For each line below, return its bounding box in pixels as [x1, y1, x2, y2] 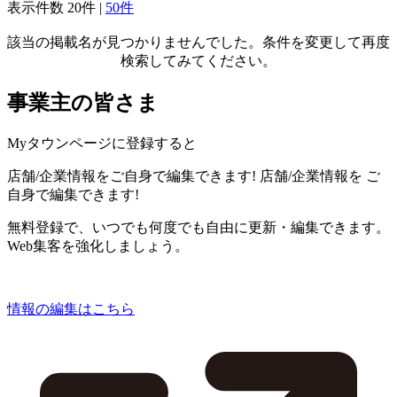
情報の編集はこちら [7, 300, 135, 316]
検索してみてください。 [121, 52, 276, 68]
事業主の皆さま [7, 90, 159, 114]
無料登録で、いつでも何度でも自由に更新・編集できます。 [7, 219, 390, 235]
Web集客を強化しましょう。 [7, 237, 189, 253]
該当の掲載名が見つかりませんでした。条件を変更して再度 [7, 34, 390, 50]
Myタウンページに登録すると [7, 135, 197, 151]
